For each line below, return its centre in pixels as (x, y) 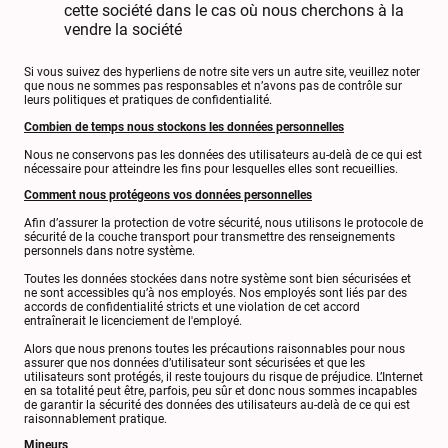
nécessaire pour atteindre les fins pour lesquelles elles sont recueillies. (211, 168)
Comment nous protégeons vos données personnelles (168, 194)
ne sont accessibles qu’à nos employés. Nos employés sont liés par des (215, 292)
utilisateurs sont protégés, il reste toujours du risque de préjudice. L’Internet (223, 376)
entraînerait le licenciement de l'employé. (133, 320)
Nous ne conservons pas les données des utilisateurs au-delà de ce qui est (223, 154)
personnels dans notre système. (109, 250)
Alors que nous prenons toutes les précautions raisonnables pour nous (214, 348)
